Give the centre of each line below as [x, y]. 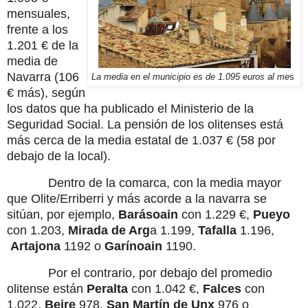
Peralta [107, 288]
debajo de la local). [59, 156]
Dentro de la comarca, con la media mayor [165, 183]
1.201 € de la [43, 46]
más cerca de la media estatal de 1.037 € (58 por [141, 141]
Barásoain [148, 214]
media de [32, 62]
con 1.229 [209, 214]
